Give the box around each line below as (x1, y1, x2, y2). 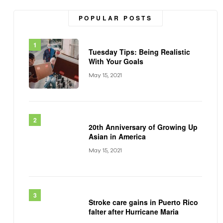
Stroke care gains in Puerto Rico (89, 197, 198, 208)
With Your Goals (89, 56, 143, 67)
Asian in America (89, 131, 146, 142)
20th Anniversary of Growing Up (89, 122, 198, 132)
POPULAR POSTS (78, 13, 153, 22)
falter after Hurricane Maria (89, 207, 179, 217)
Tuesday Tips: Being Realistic (89, 47, 190, 57)
